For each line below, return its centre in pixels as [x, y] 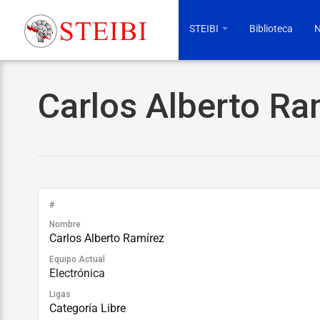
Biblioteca [271, 29]
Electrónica [77, 273]
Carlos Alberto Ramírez [107, 238]
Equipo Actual [77, 259]
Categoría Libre [87, 308]
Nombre [65, 224]
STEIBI [205, 29]
